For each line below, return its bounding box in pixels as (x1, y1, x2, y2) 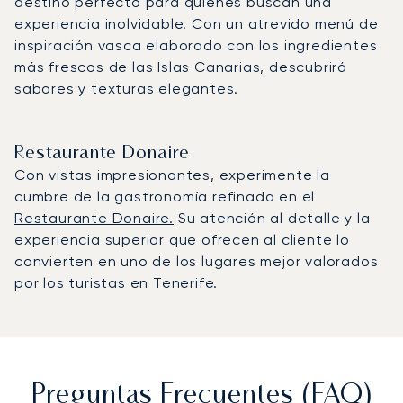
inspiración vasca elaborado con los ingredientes (14, 36, 378, 54)
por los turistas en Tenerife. (14, 273, 219, 291)
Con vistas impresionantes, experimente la (14, 166, 330, 184)
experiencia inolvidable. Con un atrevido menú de (14, 14, 379, 32)
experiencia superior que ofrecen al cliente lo (14, 230, 350, 248)
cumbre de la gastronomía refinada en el (14, 187, 316, 205)
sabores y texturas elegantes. (14, 79, 239, 97)
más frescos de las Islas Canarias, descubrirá (14, 58, 347, 76)
